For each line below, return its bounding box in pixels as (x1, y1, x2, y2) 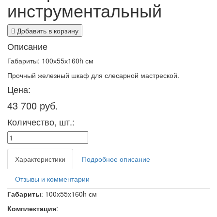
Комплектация (7, 203, 56, 214)
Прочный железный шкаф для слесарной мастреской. (7, 70, 179, 80)
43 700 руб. (7, 98, 58, 113)
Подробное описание (82, 154, 150, 164)
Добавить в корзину (15, 26, 78, 36)
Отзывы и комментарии (15, 174, 90, 184)
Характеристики (15, 154, 65, 164)
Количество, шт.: (7, 115, 75, 128)
